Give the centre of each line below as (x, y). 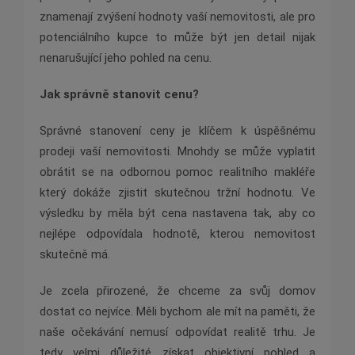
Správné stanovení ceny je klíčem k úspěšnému (177, 131)
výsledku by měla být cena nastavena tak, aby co (177, 214)
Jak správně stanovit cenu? (119, 95)
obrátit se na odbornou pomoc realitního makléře (177, 172)
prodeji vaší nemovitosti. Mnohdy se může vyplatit (177, 152)
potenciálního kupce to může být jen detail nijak (177, 38)
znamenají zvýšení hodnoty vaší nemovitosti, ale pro (177, 17)
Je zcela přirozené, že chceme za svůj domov (177, 291)
